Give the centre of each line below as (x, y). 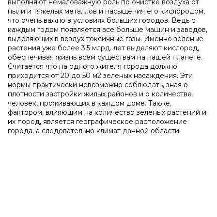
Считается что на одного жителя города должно (93, 66)
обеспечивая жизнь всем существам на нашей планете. (105, 57)
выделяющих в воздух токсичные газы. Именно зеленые (106, 39)
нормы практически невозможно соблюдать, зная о (98, 85)
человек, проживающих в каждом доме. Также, (90, 103)
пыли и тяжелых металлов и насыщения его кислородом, (106, 11)
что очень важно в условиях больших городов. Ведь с (101, 20)
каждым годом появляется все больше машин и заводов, (108, 30)
